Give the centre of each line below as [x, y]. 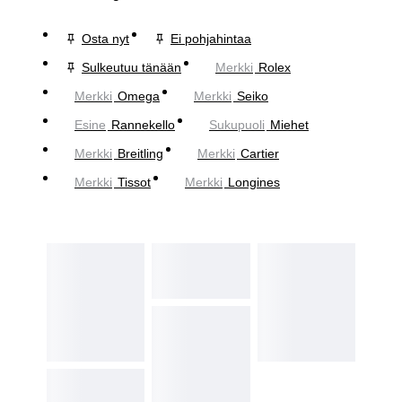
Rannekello [143, 124]
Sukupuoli [237, 124]
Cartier [260, 153]
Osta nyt [105, 38]
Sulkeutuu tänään [131, 67]
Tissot [134, 182]
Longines [254, 182]
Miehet [289, 124]
